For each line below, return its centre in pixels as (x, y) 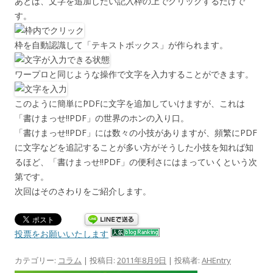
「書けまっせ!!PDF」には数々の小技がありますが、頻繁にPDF (136, 133)
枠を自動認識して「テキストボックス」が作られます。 (121, 45)
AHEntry (216, 261)
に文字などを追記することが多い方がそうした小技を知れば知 (134, 147)
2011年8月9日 (142, 261)
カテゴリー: (36, 261)
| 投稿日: (99, 261)
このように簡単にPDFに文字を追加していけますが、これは (130, 104)
